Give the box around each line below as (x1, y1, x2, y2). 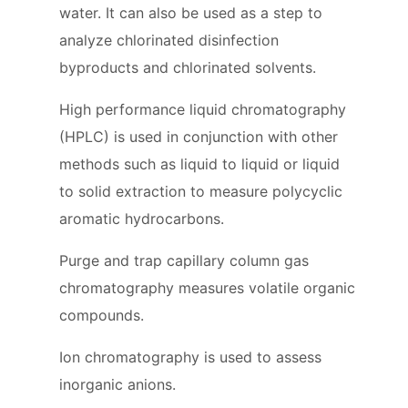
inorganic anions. (59, 374, 176, 393)
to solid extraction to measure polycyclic (59, 181, 342, 200)
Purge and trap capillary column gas (59, 250, 309, 270)
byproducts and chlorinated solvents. (59, 57, 316, 76)
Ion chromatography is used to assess (59, 347, 321, 366)
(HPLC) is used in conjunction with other (59, 127, 338, 146)
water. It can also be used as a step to (59, 3, 322, 22)
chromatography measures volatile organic (59, 278, 355, 297)
